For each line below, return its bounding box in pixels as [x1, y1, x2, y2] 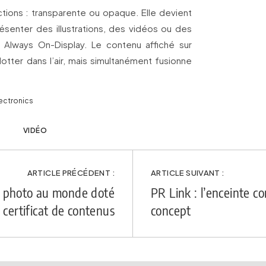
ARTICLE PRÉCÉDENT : [27, 168, 115, 178]
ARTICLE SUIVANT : [151, 168, 224, 178]
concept [151, 202, 191, 218]
